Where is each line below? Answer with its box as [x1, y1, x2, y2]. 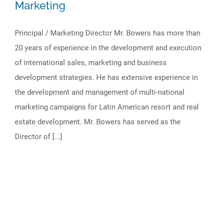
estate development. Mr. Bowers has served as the [15, 117, 181, 126]
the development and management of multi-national [15, 88, 184, 97]
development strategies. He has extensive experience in [15, 73, 198, 82]
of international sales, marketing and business [15, 58, 167, 67]
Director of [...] [15, 132, 62, 141]
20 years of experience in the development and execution [15, 43, 201, 52]
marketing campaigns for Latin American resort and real [15, 103, 199, 111]
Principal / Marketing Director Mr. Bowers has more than [15, 29, 200, 37]
